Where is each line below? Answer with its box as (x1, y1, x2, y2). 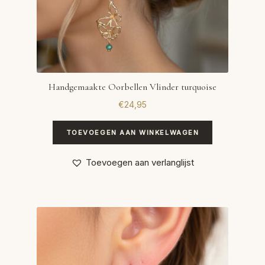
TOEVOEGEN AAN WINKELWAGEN (66, 128, 199, 137)
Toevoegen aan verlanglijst (86, 156, 194, 168)
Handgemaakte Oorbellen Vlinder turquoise (49, 80, 216, 93)
